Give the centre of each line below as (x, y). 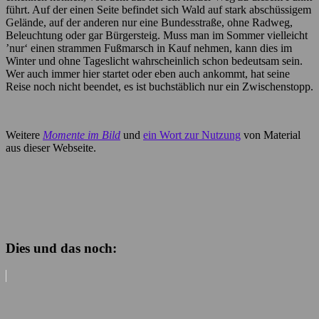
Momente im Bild (82, 135)
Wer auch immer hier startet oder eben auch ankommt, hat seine (148, 74)
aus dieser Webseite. (51, 148)
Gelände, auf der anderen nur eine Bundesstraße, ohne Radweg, (149, 23)
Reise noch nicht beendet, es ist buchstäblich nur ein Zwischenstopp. (159, 87)
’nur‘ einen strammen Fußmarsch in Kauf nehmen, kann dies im (149, 48)
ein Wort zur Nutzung (192, 135)
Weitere (24, 135)
